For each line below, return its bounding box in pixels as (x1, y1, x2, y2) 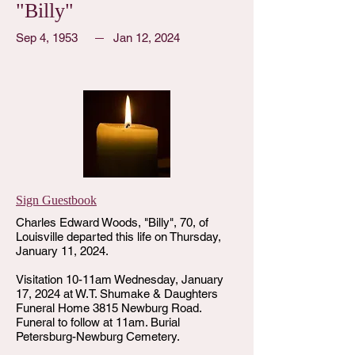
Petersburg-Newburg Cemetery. (16, 330, 180, 343)
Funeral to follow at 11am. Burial (16, 315, 180, 329)
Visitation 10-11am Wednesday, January (16, 273, 223, 286)
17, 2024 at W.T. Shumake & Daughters (16, 287, 218, 300)
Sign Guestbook (16, 193, 97, 207)
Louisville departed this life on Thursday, (16, 230, 221, 243)
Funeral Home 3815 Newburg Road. (16, 301, 201, 315)
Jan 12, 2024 (113, 31, 180, 44)
